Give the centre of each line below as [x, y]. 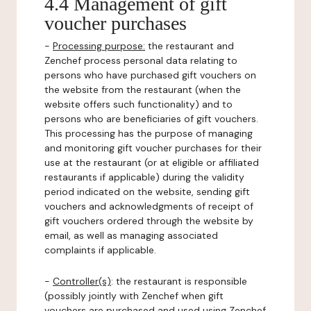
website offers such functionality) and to [138, 104]
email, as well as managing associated [131, 235]
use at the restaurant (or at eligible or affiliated [152, 162]
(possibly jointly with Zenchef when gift [134, 296]
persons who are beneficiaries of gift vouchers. [151, 119]
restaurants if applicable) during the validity [144, 177]
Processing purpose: [99, 46]
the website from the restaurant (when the [143, 90]
